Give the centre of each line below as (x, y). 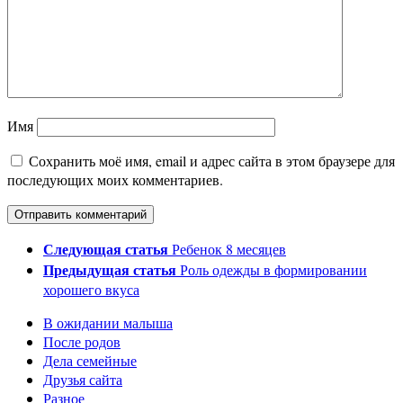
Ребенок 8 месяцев (229, 249)
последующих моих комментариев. (115, 180)
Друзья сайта (83, 380)
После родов (82, 342)
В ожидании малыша (108, 323)
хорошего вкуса (91, 290)
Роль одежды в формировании (273, 270)
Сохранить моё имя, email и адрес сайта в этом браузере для (212, 161)
